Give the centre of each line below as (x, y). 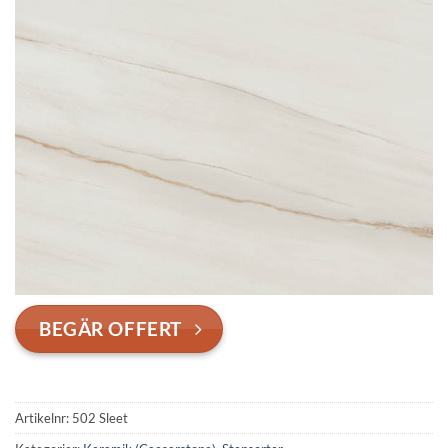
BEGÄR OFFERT (110, 329)
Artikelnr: (43, 418)
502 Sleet (100, 418)
